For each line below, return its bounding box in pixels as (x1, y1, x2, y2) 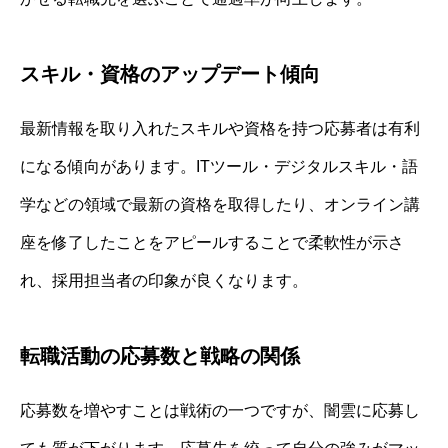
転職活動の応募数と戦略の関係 (20, 344, 300, 367)
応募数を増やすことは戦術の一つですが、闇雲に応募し (20, 401, 420, 419)
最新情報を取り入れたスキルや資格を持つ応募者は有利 (20, 119, 420, 137)
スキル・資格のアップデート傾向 (20, 62, 320, 85)
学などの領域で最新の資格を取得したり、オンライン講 (20, 195, 420, 213)
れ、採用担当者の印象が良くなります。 (20, 271, 308, 289)
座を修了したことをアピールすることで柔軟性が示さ (20, 233, 404, 251)
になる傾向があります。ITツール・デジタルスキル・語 (20, 157, 418, 175)
